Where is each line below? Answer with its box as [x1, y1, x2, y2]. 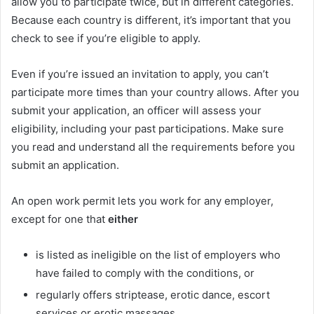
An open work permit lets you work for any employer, [11, 193, 273, 207]
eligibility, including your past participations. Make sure [11, 121, 284, 135]
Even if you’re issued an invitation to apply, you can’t [11, 67, 268, 81]
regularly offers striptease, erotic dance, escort [36, 287, 270, 301]
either [108, 212, 138, 226]
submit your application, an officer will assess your [11, 103, 261, 117]
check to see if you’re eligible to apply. [11, 31, 200, 45]
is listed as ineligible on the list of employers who [36, 247, 280, 261]
